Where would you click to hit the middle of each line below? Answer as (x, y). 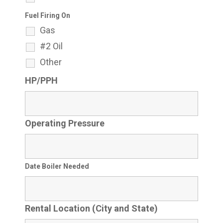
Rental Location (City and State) (91, 209)
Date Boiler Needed (57, 167)
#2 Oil (51, 46)
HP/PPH (41, 81)
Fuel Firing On (47, 16)
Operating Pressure (64, 123)
